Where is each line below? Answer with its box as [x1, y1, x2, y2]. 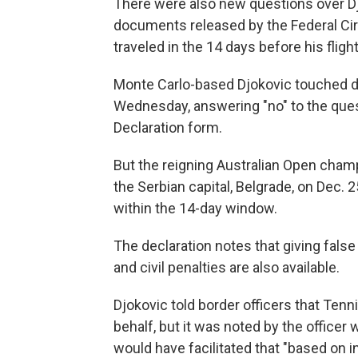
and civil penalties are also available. [113, 259, 340, 276]
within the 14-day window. [113, 200, 277, 217]
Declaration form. [113, 119, 222, 136]
